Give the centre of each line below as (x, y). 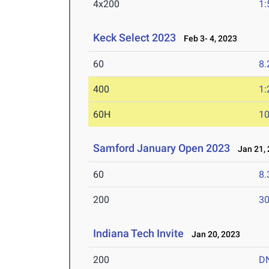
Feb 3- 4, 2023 (208, 39)
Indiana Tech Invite (139, 234)
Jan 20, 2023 (213, 234)
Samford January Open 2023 (162, 148)
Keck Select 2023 (135, 38)
